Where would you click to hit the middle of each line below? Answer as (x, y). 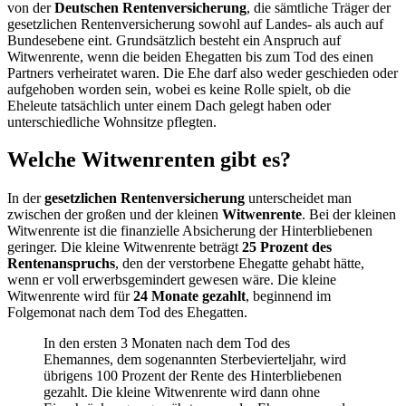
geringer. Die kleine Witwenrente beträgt (125, 247)
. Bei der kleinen (349, 215)
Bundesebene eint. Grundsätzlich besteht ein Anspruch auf (174, 40)
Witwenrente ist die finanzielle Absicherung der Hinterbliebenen (190, 231)
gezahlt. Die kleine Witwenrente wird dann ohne (182, 392)
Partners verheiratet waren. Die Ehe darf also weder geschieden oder (203, 72)
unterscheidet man (298, 198)
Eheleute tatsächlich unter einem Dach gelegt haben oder (169, 105)
